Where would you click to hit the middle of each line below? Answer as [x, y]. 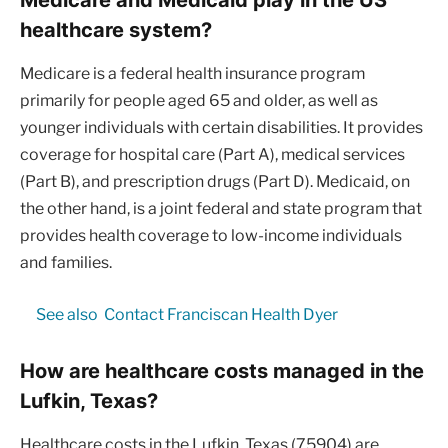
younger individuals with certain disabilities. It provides [221, 128]
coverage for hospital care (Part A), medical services [212, 155]
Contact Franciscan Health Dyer [220, 314]
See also [66, 314]
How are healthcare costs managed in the [222, 370]
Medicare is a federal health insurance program [192, 74]
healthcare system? [116, 29]
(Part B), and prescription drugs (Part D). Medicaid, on [215, 182]
